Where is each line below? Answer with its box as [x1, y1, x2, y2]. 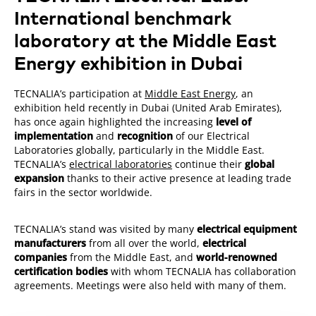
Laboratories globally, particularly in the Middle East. [14, 142, 265, 157]
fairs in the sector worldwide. [14, 185, 153, 199]
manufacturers [14, 236, 87, 250]
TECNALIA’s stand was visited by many [14, 221, 197, 236]
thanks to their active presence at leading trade [64, 171, 292, 185]
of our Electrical [173, 128, 250, 142]
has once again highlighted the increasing [14, 114, 217, 128]
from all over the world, [86, 236, 203, 250]
